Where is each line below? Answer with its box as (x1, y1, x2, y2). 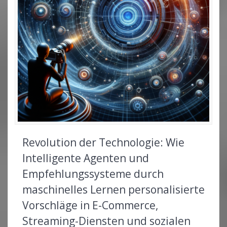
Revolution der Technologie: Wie (22, 135, 184, 149)
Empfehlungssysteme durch (22, 166, 164, 181)
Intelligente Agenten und (22, 150, 149, 165)
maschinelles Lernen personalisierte (22, 182, 205, 197)
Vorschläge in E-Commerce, (22, 198, 158, 212)
